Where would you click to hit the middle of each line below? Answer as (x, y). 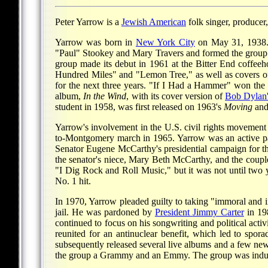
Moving (238, 107)
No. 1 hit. (73, 181)
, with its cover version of (176, 96)
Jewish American (154, 22)
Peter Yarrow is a (88, 22)
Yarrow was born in (95, 42)
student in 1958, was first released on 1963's (139, 107)
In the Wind (105, 96)
